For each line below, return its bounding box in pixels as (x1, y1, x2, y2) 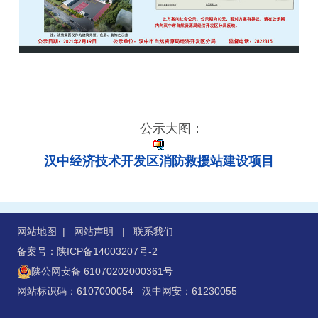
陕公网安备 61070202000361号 (31, 265, 173, 278)
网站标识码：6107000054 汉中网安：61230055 (17, 285, 237, 297)
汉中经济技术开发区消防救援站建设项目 (44, 154, 274, 169)
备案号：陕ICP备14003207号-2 (17, 246, 158, 258)
